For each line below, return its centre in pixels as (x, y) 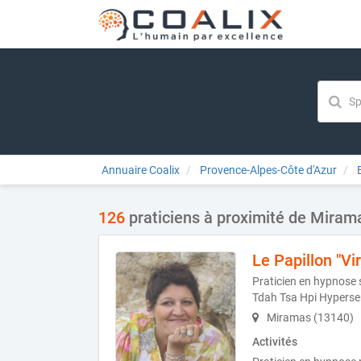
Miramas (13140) (309, 317)
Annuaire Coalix (141, 170)
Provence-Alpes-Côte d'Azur (268, 170)
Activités (275, 342)
